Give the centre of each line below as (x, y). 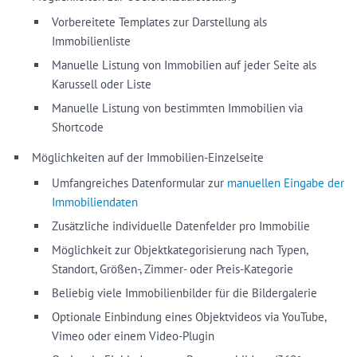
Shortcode (78, 127)
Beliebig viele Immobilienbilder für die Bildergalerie (184, 293)
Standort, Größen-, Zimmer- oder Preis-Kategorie (173, 269)
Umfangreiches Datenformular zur (139, 183)
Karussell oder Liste (102, 84)
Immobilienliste (91, 41)
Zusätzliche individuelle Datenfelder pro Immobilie (181, 226)
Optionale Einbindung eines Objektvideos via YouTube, (189, 317)
